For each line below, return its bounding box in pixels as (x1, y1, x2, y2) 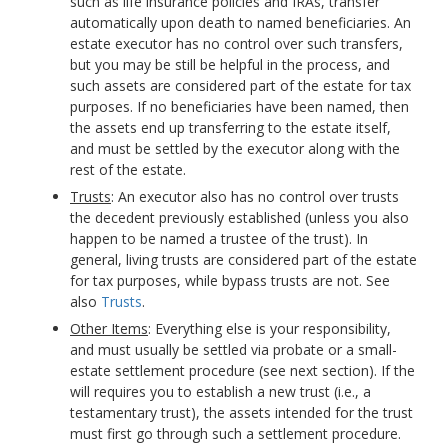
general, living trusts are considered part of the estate (70, 250, 417, 270)
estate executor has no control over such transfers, (70, 34, 403, 54)
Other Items (70, 319, 148, 339)
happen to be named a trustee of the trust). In (70, 229, 368, 249)
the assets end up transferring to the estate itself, (70, 118, 391, 138)
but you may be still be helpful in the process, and (70, 55, 390, 75)
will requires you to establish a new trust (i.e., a (70, 382, 371, 402)
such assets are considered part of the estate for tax (70, 76, 411, 96)
